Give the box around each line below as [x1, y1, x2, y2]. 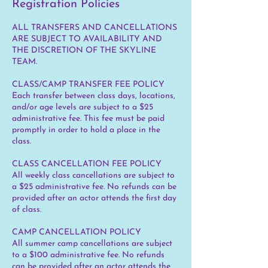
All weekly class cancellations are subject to [12, 170, 175, 180]
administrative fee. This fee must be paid [12, 114, 165, 123]
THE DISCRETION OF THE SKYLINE [12, 45, 156, 55]
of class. [12, 205, 41, 214]
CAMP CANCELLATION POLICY [12, 227, 141, 237]
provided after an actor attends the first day [12, 193, 176, 203]
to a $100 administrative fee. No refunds [12, 250, 165, 260]
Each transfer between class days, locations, [12, 91, 175, 100]
